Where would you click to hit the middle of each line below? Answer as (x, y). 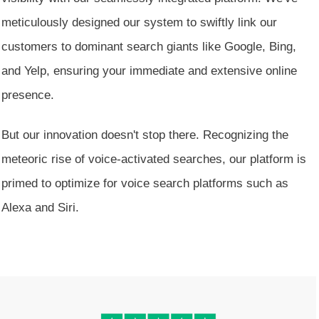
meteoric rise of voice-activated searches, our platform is (154, 159)
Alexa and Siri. (42, 207)
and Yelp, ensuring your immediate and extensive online (149, 70)
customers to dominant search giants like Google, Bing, (149, 46)
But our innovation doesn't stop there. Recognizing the (145, 135)
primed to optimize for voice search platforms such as (145, 183)
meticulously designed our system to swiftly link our (139, 22)
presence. (28, 95)
